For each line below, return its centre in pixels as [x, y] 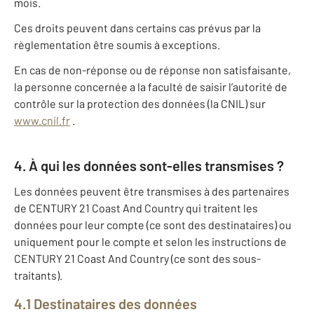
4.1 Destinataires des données [105, 304]
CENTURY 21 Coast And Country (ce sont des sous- [137, 259]
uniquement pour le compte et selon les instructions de [150, 242]
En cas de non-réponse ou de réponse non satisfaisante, [152, 70]
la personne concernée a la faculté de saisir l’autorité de [151, 87]
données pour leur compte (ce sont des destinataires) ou [153, 225]
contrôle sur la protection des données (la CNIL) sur [140, 104]
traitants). [38, 275]
